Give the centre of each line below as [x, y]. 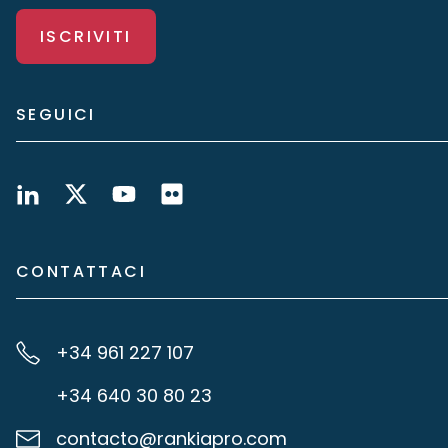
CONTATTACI [81, 271]
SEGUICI [56, 114]
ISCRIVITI [86, 36]
